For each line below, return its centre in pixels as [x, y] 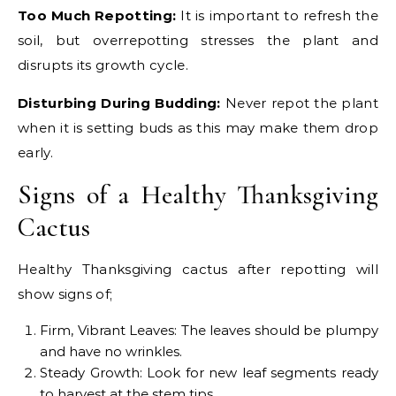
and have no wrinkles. [111, 352]
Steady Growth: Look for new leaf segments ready [209, 373]
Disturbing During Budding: [119, 103]
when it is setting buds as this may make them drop [198, 128]
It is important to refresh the [279, 16]
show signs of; [65, 294]
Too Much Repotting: [99, 16]
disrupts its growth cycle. [103, 65]
